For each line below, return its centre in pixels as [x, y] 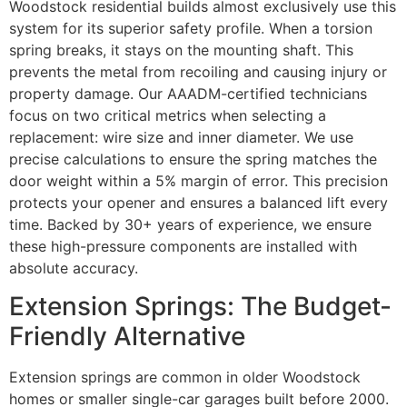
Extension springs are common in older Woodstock [185, 377]
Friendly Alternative [127, 337]
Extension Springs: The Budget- [200, 307]
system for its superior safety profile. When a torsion [191, 28]
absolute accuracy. [74, 268]
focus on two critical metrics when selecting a [168, 115]
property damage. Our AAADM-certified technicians [188, 93]
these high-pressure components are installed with [183, 246]
